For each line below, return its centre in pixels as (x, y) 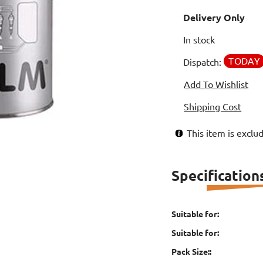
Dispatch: (204, 62)
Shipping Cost (213, 107)
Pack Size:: (192, 252)
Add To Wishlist (216, 84)
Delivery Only (214, 17)
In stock (199, 40)
